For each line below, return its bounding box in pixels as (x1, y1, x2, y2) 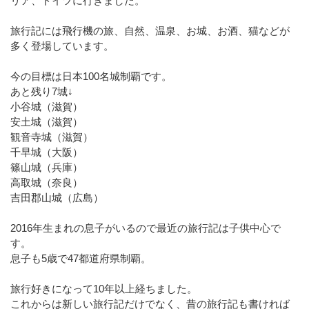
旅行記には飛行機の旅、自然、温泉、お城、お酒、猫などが (10, 25, 290, 37)
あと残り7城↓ (10, 86, 73, 97)
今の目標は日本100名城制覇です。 (10, 70, 172, 82)
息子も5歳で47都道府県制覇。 (10, 252, 151, 264)
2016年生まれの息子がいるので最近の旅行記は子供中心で (10, 222, 281, 234)
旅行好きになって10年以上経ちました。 (10, 283, 197, 295)
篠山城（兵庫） (10, 161, 83, 173)
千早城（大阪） (10, 146, 83, 158)
